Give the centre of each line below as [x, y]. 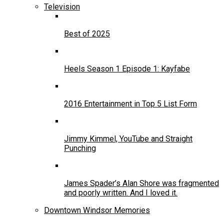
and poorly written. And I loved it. [121, 192]
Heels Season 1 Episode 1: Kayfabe [127, 68]
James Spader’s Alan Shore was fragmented [141, 183]
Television [62, 6]
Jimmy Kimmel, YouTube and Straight [128, 138]
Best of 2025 [87, 33]
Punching [80, 148]
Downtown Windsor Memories [97, 210]
